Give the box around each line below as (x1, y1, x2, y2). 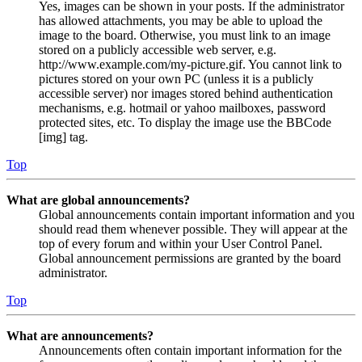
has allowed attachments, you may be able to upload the (39, 13, 322, 27)
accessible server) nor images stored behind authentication (39, 86, 333, 100)
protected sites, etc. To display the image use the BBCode (39, 115, 331, 129)
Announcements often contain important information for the (39, 343, 342, 357)
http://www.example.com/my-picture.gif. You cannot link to (39, 57, 342, 71)
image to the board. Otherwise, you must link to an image (39, 27, 330, 42)
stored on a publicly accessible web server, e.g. (39, 42, 276, 57)
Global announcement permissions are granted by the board (39, 250, 341, 265)
